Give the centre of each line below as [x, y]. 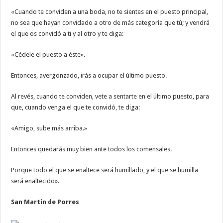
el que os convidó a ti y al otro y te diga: [67, 34]
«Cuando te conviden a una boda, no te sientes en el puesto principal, [110, 12]
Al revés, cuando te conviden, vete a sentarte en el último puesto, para [110, 97]
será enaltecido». [35, 181]
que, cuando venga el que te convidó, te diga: [76, 108]
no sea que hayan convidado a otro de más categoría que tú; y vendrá [111, 23]
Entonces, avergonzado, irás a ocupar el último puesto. [89, 76]
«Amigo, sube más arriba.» [49, 128]
